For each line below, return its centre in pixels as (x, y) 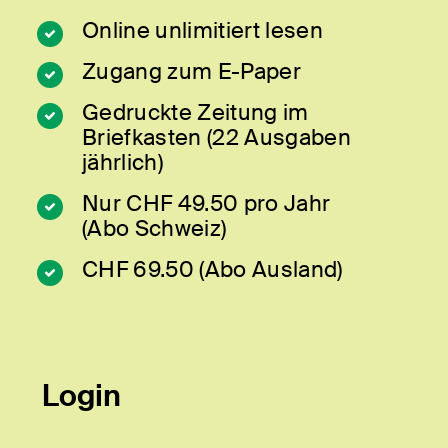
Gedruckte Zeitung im (195, 113)
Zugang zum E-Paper (191, 72)
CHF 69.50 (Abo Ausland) (212, 270)
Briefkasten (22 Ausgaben (216, 138)
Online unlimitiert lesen (202, 31)
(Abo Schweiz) (154, 229)
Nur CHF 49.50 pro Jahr (206, 204)
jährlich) (122, 163)
